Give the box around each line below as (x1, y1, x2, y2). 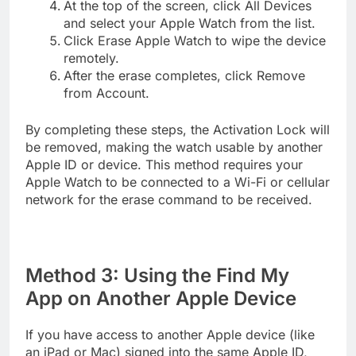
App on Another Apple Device (25, 286, 296, 310)
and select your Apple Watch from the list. (64, 14, 315, 31)
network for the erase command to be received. (25, 191, 312, 207)
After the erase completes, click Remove (64, 67, 305, 83)
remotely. (64, 49, 119, 66)
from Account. (64, 84, 149, 101)
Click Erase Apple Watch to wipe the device (64, 32, 326, 48)
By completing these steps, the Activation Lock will (25, 121, 330, 137)
